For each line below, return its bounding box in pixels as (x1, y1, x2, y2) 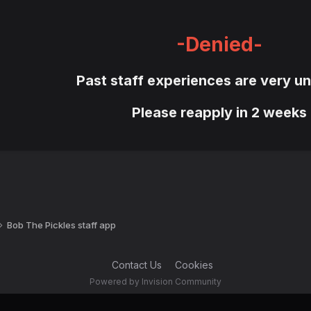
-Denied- (176, 33, 262, 57)
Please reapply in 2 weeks (132, 104, 307, 121)
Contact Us (111, 259, 162, 271)
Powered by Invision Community (90, 276, 221, 287)
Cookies (174, 259, 213, 271)
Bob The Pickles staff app (7, 219, 116, 231)
